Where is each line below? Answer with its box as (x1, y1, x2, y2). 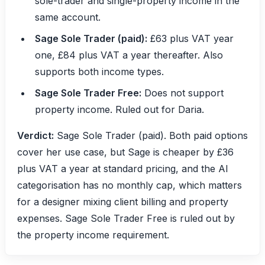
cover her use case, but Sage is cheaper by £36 (17, 146, 234, 158)
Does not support (141, 86, 224, 99)
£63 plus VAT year (147, 32, 234, 44)
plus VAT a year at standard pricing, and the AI (17, 162, 228, 174)
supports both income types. (35, 65, 164, 77)
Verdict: (17, 129, 54, 141)
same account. (35, 11, 101, 23)
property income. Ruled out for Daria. (35, 103, 204, 115)
